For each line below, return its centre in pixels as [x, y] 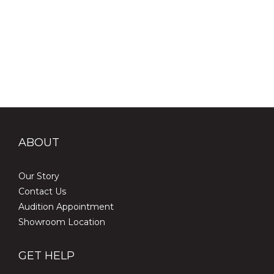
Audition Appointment [66, 207]
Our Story [39, 176]
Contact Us [42, 191]
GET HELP [46, 256]
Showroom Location [62, 222]
